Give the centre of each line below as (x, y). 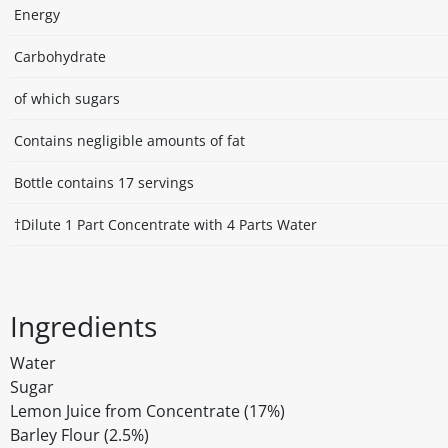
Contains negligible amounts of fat (129, 141)
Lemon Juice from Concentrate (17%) (147, 411)
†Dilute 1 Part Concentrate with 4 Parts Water (165, 225)
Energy (37, 15)
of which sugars (67, 99)
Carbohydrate (60, 57)
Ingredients (83, 326)
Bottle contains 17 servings (104, 183)
